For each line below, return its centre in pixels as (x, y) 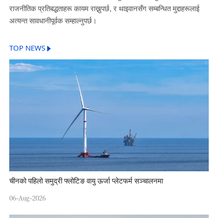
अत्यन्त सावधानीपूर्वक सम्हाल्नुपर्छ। (53, 20)
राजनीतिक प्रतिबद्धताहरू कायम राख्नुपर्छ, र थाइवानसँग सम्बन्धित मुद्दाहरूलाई (104, 8)
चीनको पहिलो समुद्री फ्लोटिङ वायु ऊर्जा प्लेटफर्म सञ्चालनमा (86, 182)
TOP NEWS (27, 49)
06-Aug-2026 (27, 198)
